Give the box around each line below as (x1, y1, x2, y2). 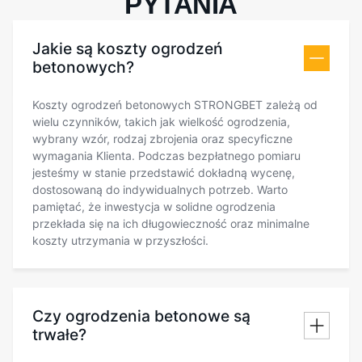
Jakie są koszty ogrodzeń (32, 38, 223, 58)
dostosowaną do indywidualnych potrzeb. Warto (32, 182, 288, 196)
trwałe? (32, 324, 86, 344)
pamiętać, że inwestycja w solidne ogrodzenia (32, 199, 276, 213)
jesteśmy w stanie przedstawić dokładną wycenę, (32, 165, 295, 179)
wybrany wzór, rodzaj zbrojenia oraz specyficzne (32, 131, 293, 145)
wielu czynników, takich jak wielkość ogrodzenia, (32, 114, 290, 128)
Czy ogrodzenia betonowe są (32, 305, 250, 326)
